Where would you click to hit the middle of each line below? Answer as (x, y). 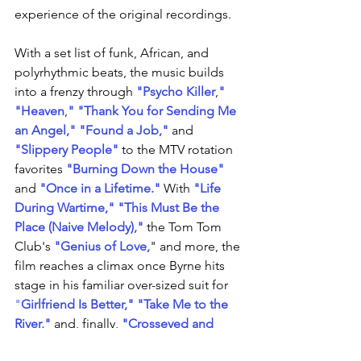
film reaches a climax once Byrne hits (121, 266)
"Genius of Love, (102, 246)
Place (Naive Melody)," (79, 227)
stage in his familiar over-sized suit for (123, 285)
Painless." (42, 343)
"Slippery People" (66, 149)
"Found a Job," (124, 130)
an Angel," (45, 130)
